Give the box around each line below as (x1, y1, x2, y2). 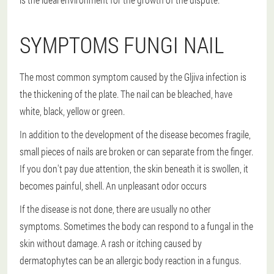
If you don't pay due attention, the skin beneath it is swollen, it (20, 162, 248, 175)
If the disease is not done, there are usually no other (20, 202, 211, 215)
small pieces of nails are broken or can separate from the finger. (20, 145, 253, 158)
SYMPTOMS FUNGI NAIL (20, 30, 224, 59)
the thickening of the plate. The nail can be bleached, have (20, 87, 232, 100)
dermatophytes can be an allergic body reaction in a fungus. (20, 254, 241, 267)
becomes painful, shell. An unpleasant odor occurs (20, 179, 207, 192)
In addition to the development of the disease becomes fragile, (20, 128, 251, 141)
